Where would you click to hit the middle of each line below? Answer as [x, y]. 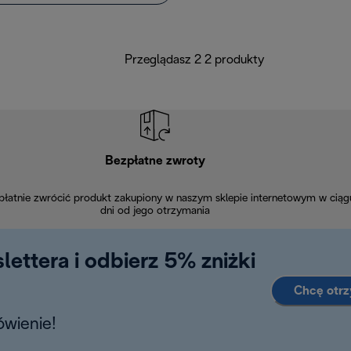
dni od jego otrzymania [155, 212]
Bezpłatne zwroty [155, 161]
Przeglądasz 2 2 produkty [194, 60]
